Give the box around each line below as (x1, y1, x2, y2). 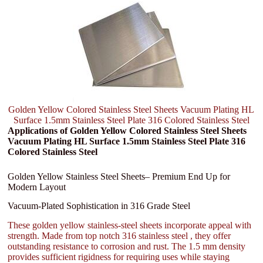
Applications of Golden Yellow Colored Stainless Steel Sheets (8, 125, 247, 136)
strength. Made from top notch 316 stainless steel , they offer (8, 231, 231, 241)
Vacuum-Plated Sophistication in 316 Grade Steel (8, 201, 191, 211)
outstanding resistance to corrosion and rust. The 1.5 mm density (8, 241, 246, 252)
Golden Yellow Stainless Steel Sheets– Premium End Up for (8, 171, 231, 181)
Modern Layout (8, 181, 66, 192)
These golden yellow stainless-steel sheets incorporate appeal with (8, 220, 252, 231)
